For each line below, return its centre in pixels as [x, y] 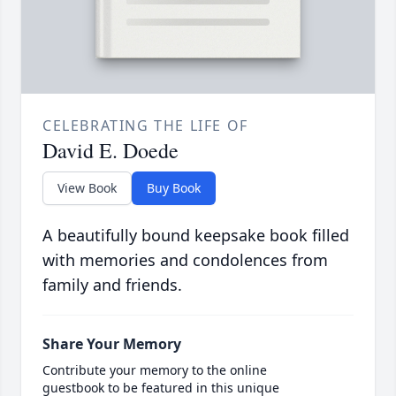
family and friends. [112, 285]
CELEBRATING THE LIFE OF [145, 126]
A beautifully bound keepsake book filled [196, 236]
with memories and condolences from [185, 260]
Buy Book [174, 188]
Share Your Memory [112, 344]
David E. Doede [110, 151]
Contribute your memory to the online [155, 370]
